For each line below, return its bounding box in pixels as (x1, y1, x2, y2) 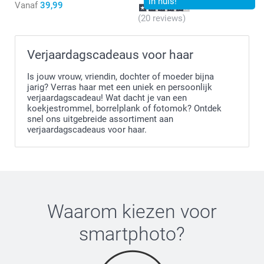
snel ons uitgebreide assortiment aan (27, 113, 173, 124)
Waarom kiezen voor (47, 200, 217, 223)
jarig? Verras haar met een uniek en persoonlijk (27, 81, 212, 93)
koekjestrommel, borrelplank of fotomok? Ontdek (27, 103, 222, 114)
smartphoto (79, 222, 176, 245)
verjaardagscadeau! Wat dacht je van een (27, 92, 187, 103)
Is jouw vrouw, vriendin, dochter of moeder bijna (27, 71, 214, 82)
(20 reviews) (138, 12, 186, 24)
